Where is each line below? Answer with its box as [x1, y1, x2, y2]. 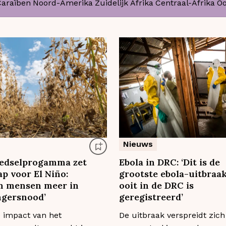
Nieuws [123, 139, 153, 149]
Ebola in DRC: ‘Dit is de [119, 156, 220, 168]
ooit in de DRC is [119, 180, 194, 192]
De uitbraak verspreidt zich [119, 210, 225, 220]
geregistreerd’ [119, 191, 183, 203]
